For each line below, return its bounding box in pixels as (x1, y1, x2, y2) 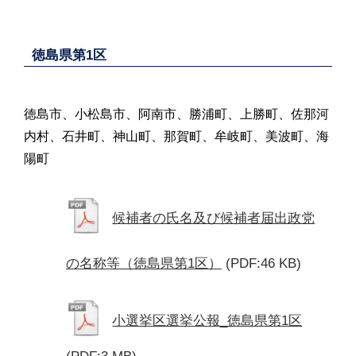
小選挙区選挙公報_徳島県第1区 (112, 312, 303, 328)
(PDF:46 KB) (226, 255, 301, 271)
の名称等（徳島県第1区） (66, 255, 222, 271)
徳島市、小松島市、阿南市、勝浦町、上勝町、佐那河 (24, 106, 329, 121)
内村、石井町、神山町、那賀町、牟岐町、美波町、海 (24, 129, 329, 143)
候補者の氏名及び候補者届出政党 (112, 210, 315, 226)
